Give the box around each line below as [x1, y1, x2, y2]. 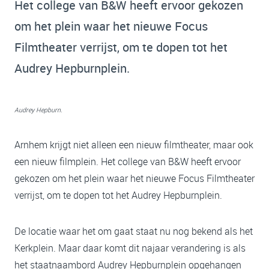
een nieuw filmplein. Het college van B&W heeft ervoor [14, 154, 241, 168]
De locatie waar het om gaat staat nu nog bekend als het [14, 224, 253, 238]
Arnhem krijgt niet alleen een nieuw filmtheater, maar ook [14, 138, 253, 151]
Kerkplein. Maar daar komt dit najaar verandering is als [14, 241, 246, 255]
